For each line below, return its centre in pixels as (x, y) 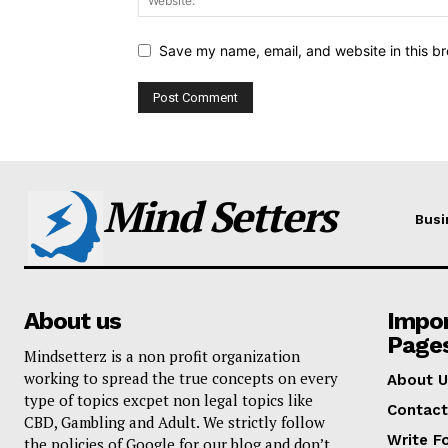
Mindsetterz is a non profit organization (162, 355)
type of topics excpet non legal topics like (168, 399)
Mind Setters (219, 215)
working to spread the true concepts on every (181, 377)
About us (72, 320)
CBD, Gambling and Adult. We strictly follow (174, 421)
